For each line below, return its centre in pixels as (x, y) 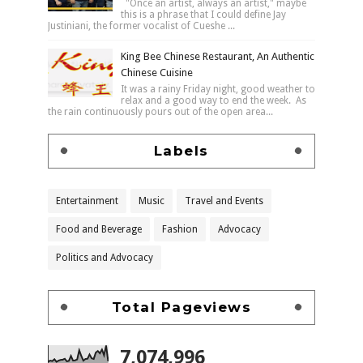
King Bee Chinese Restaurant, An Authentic (217, 56)
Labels (181, 150)
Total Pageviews (181, 307)
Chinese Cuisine (156, 72)
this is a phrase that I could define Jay (203, 14)
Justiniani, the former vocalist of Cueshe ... (141, 26)
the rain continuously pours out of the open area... (160, 111)
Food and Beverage (98, 229)
